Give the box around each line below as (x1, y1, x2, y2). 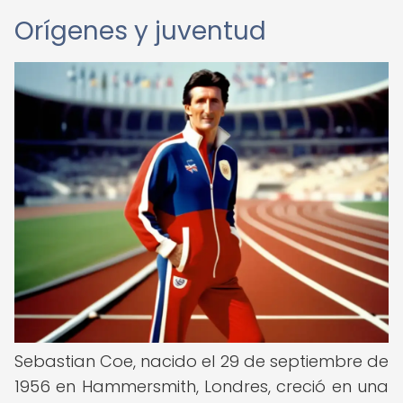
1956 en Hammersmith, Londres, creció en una (14, 375, 389, 398)
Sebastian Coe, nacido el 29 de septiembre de (14, 350, 389, 372)
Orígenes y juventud (14, 13, 266, 49)
